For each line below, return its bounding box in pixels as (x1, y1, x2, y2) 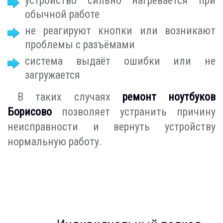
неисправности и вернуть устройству (7, 120, 216, 133)
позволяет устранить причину (52, 106, 216, 118)
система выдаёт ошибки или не (25, 55, 216, 68)
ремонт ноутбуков (122, 91, 216, 104)
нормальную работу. (7, 135, 102, 148)
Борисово (7, 106, 52, 118)
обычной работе (25, 8, 100, 21)
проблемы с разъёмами (25, 38, 135, 51)
